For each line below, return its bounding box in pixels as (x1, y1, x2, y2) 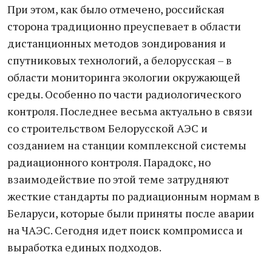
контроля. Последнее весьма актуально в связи (7, 104, 253, 118)
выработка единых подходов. (7, 240, 161, 254)
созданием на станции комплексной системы (7, 138, 246, 152)
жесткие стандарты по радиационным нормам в (7, 189, 260, 203)
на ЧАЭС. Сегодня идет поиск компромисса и (7, 223, 243, 237)
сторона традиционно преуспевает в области (7, 19, 241, 33)
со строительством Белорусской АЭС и (7, 121, 208, 135)
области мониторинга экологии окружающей (7, 70, 240, 84)
